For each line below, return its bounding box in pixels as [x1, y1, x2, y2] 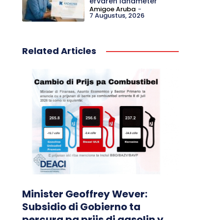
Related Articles [22, 45, 96, 57]
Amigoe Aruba [89, 4, 136, 14]
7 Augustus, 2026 [89, 10, 145, 20]
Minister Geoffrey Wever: [22, 187, 147, 201]
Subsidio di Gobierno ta [22, 199, 140, 214]
